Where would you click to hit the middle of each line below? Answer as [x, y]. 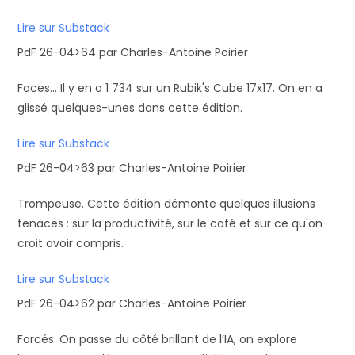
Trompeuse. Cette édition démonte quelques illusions [167, 204]
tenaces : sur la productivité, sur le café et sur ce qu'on [170, 223]
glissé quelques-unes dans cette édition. [130, 108]
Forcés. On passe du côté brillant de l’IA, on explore [158, 339]
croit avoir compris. [71, 243]
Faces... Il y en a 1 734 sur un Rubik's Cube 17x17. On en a [170, 88]
